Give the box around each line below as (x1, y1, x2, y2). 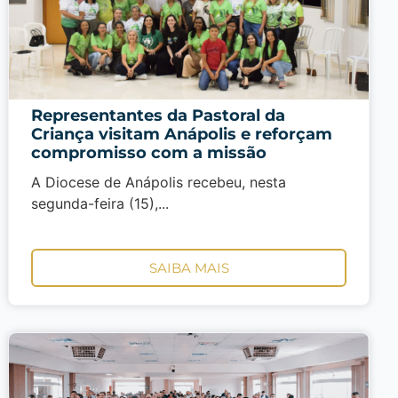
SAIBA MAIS (148, 259, 229, 277)
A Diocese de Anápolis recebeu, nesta (31, 173, 287, 191)
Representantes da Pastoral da (31, 106, 286, 125)
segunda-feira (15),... (31, 195, 170, 212)
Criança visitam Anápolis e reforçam (31, 124, 333, 144)
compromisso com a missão (31, 143, 267, 163)
